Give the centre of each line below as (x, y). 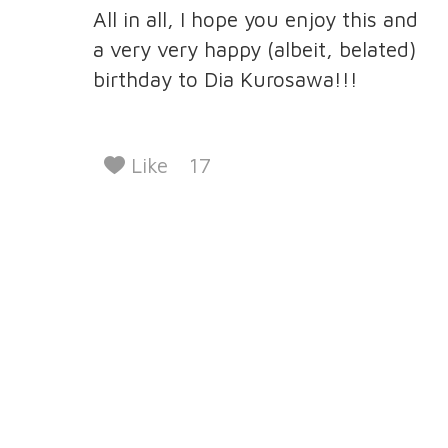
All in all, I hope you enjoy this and (255, 19)
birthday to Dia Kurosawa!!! (225, 79)
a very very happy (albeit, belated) (254, 49)
